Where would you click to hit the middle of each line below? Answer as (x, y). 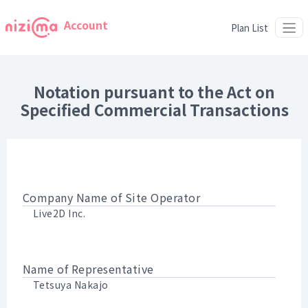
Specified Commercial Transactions (154, 109)
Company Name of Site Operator (111, 197)
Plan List (249, 27)
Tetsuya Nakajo (70, 285)
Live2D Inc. (59, 213)
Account (86, 25)
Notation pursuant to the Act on (154, 91)
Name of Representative (88, 269)
